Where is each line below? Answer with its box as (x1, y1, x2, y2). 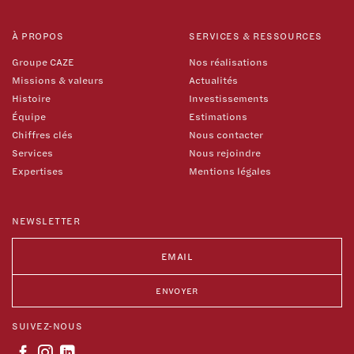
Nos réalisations (189, 55, 268, 69)
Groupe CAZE (12, 55, 74, 69)
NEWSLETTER (12, 214, 81, 228)
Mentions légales (189, 164, 271, 178)
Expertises (12, 164, 63, 178)
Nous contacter (189, 127, 263, 141)
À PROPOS (12, 29, 64, 43)
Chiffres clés (12, 127, 73, 141)
